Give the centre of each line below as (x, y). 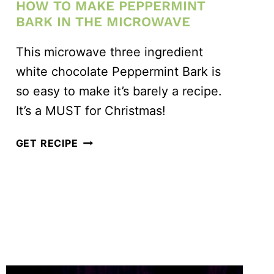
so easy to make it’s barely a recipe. (119, 91)
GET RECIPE (47, 143)
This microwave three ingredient (109, 52)
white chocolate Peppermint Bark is (118, 71)
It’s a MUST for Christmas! (91, 110)
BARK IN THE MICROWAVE (103, 21)
